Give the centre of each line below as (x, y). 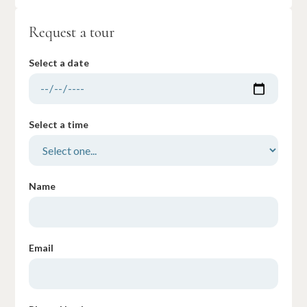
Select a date (59, 62)
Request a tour (72, 32)
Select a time (59, 124)
